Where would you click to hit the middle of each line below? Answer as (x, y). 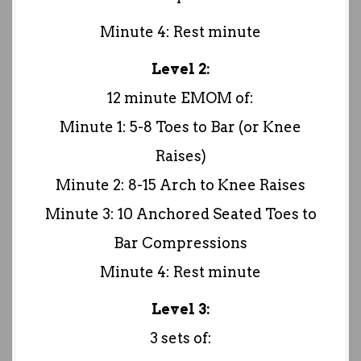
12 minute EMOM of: (180, 98)
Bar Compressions (180, 243)
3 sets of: (180, 338)
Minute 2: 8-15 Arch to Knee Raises (180, 185)
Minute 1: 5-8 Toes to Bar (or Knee (180, 127)
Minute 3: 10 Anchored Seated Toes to (180, 214)
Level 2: (180, 69)
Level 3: (180, 309)
